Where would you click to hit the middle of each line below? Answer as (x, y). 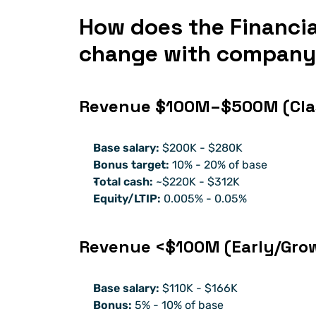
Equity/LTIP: (127, 199)
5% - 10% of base (178, 305)
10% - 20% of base (218, 165)
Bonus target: (131, 165)
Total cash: (123, 182)
